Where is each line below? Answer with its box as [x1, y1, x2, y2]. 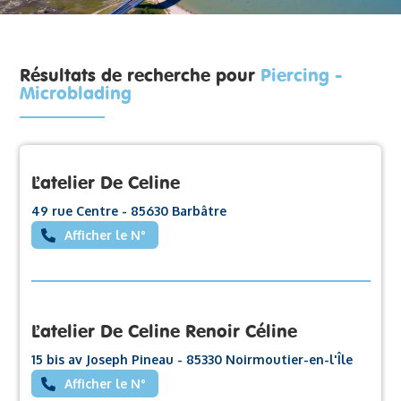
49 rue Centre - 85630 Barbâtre [30, 202, 226, 218]
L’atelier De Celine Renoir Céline [30, 319, 297, 342]
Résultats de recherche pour [20, 63, 261, 86]
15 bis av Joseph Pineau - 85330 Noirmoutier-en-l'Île [30, 351, 353, 367]
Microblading [20, 81, 132, 104]
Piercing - [260, 63, 344, 86]
